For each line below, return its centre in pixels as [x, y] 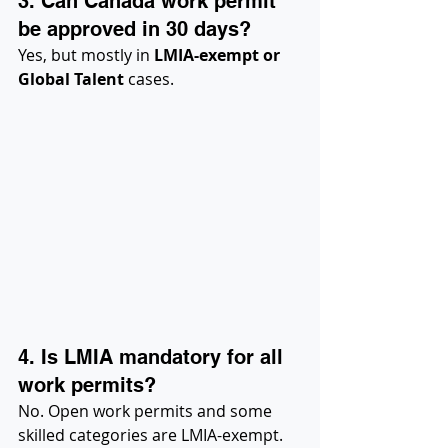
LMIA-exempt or [219, 54]
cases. [149, 78]
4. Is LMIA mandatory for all [153, 356]
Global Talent [71, 78]
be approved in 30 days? [134, 28]
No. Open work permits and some [147, 410]
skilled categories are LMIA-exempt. [150, 434]
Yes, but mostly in [86, 54]
